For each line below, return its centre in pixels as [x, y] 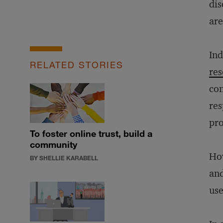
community [54, 144]
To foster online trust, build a [91, 133]
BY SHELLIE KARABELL [64, 158]
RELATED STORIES [77, 65]
